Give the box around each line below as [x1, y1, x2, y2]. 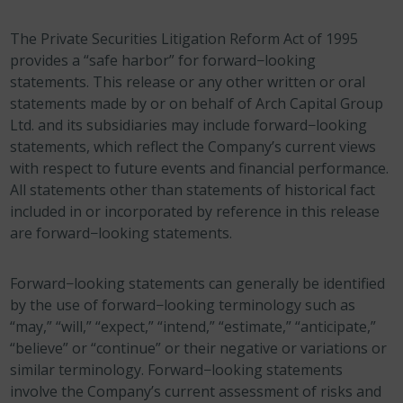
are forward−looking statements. [10, 223, 233, 243]
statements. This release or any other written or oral [10, 72, 366, 92]
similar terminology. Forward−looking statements [10, 360, 344, 380]
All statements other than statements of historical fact [10, 180, 376, 200]
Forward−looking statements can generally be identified [10, 273, 386, 293]
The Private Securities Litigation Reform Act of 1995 [10, 29, 359, 49]
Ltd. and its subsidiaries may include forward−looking [10, 115, 368, 135]
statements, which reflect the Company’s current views [10, 137, 377, 157]
